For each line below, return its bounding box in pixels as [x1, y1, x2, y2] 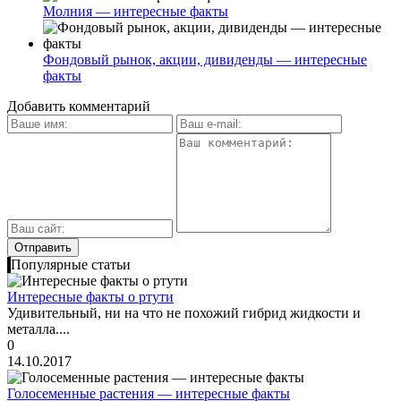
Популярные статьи [11, 256, 131, 272]
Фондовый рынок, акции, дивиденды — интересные [43, 51, 367, 67]
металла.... [7, 320, 70, 337]
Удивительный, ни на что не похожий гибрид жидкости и [7, 304, 361, 320]
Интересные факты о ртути [7, 288, 174, 304]
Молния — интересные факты [43, 3, 228, 19]
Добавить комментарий [7, 98, 150, 114]
